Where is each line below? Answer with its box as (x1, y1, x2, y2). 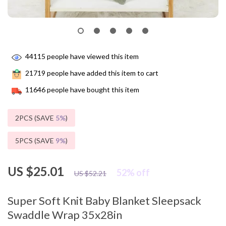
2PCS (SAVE (15, 114, 55, 122)
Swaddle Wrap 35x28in (8, 208, 122, 221)
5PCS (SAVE (15, 136, 55, 145)
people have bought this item (45, 85, 139, 94)
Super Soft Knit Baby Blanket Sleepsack (8, 194, 201, 207)
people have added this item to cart (45, 69, 158, 78)
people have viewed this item (45, 52, 139, 61)
